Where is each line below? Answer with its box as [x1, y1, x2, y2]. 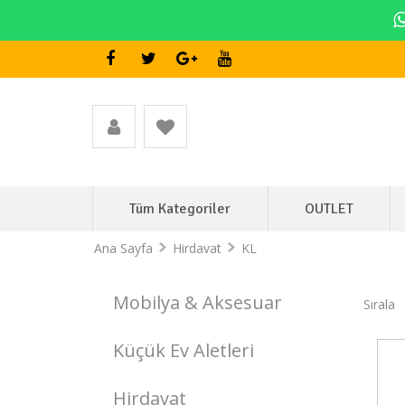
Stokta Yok [287, 360, 338, 373]
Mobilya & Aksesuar [113, 290, 282, 315]
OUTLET [304, 200, 353, 218]
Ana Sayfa [93, 240, 153, 257]
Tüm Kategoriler [129, 200, 231, 218]
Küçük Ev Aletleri [113, 338, 254, 363]
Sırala [363, 295, 395, 313]
